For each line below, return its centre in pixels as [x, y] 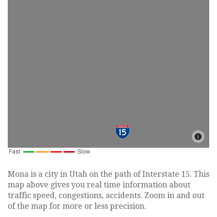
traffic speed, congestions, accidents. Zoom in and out [106, 196]
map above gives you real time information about [99, 185]
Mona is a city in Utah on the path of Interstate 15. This [108, 174]
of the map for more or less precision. [77, 206]
